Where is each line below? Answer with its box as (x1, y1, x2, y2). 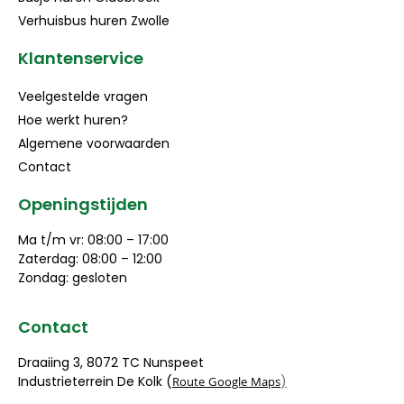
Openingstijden (18, 193, 148, 216)
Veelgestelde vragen (18, 87, 148, 106)
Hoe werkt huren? (18, 111, 128, 130)
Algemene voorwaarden (18, 134, 170, 153)
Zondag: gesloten (18, 269, 127, 288)
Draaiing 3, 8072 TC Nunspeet (18, 353, 204, 372)
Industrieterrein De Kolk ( (18, 372, 172, 390)
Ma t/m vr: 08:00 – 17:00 (18, 231, 169, 250)
